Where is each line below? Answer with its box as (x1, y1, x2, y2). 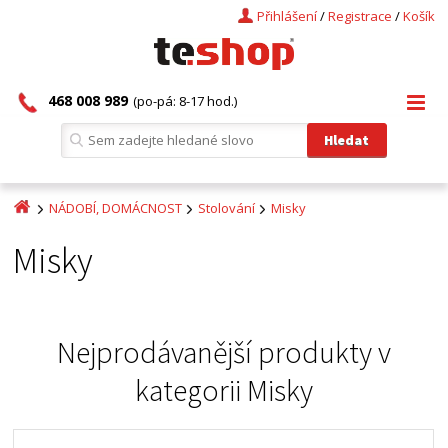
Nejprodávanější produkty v (56, 333, 391, 371)
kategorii (134, 371, 247, 409)
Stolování (198, 199, 256, 217)
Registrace (327, 7, 392, 25)
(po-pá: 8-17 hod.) (133, 92, 238, 110)
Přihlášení (256, 7, 317, 25)
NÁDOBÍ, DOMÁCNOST (49, 199, 183, 217)
